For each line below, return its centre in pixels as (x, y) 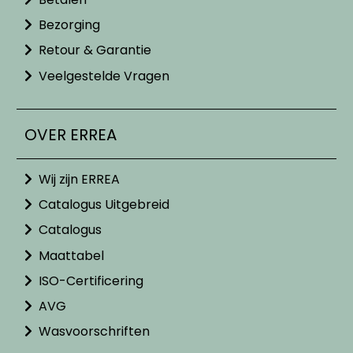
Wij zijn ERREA (79, 180)
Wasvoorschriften (94, 332)
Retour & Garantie (95, 50)
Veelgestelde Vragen (104, 76)
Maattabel (71, 255)
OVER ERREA (71, 134)
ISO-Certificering (91, 281)
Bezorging (69, 25)
